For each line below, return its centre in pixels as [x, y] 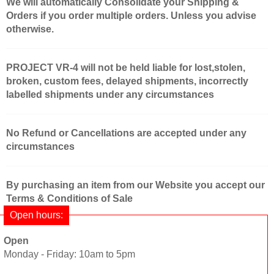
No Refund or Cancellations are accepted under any [126, 133]
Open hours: [36, 215]
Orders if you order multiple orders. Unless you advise [131, 15]
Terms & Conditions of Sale [69, 198]
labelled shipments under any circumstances [110, 94]
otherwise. [30, 29]
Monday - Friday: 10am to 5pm [69, 254]
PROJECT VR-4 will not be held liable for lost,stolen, [126, 67]
